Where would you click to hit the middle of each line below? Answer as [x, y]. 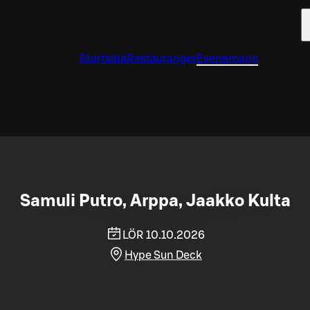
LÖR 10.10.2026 [163, 235]
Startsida [103, 59]
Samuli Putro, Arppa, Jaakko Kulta [155, 201]
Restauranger [162, 59]
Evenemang [227, 59]
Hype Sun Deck [163, 255]
